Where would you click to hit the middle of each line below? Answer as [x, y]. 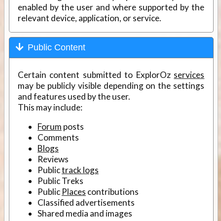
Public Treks [60, 181]
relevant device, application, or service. [89, 18]
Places [74, 192]
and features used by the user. [74, 97]
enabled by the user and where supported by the [111, 7]
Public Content [56, 47]
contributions [112, 192]
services [189, 75]
